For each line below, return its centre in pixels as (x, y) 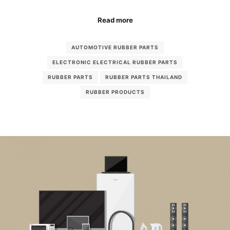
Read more (115, 20)
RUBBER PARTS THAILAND (144, 77)
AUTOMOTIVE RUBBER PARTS (115, 47)
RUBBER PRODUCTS (115, 92)
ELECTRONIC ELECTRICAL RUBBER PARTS (115, 62)
